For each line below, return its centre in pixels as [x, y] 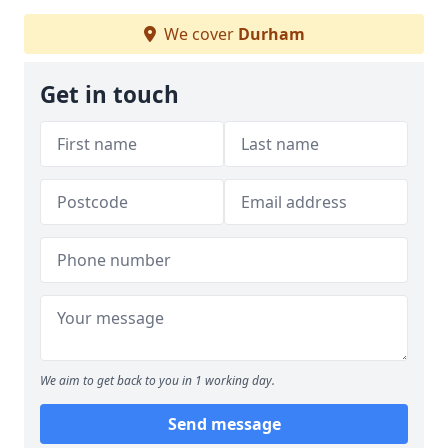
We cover [198, 34]
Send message [224, 424]
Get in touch [109, 94]
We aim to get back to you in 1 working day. [157, 380]
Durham [271, 34]
